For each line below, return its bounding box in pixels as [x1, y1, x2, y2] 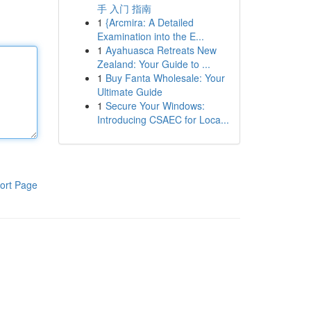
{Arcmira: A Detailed [105, 15, 194, 29]
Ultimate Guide [96, 85, 162, 99]
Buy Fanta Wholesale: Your [105, 71, 225, 85]
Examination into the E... [96, 29, 204, 43]
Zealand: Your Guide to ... [96, 57, 210, 71]
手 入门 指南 [96, 1, 151, 15]
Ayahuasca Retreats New [105, 43, 217, 57]
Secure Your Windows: [105, 99, 205, 112]
